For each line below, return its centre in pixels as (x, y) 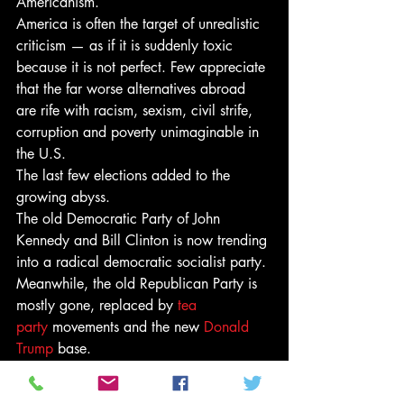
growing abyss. (63, 197)
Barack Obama (169, 370)
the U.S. (41, 154)
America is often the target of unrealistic (140, 24)
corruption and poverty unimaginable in (140, 132)
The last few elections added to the (125, 175)
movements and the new (126, 327)
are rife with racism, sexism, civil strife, (137, 110)
